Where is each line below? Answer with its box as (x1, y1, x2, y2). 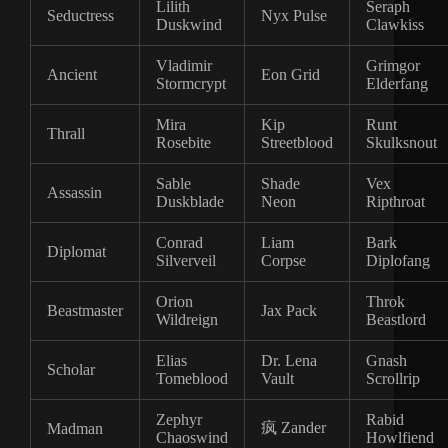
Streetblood (261, 133, 333, 151)
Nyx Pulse (261, 6, 327, 24)
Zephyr (156, 410, 202, 428)
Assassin (47, 183, 102, 201)
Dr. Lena (261, 351, 317, 369)
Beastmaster (47, 301, 123, 319)
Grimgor (366, 56, 420, 74)
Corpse (261, 251, 306, 269)
